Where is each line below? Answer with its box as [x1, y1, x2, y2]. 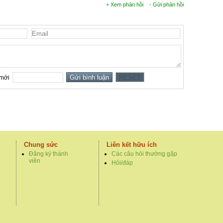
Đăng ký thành [29, 150, 68, 158]
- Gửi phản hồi [149, 1, 184, 8]
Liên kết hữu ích [107, 141, 157, 149]
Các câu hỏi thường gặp [111, 150, 177, 158]
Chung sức [24, 141, 58, 149]
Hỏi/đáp [111, 159, 133, 167]
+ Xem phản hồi [106, 1, 143, 8]
